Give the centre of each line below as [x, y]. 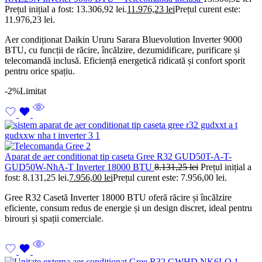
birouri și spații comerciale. [54, 219]
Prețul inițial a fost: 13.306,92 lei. [66, 9]
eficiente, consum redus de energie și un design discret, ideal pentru [128, 208]
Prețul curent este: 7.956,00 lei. [170, 178]
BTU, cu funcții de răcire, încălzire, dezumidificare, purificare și [122, 50]
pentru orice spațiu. [40, 71]
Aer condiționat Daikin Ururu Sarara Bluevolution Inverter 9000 [123, 40]
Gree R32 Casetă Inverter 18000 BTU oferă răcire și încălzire [118, 198]
